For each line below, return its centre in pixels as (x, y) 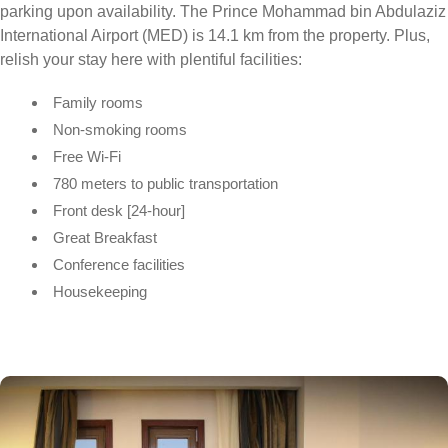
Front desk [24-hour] (119, 210)
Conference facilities (119, 264)
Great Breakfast (105, 237)
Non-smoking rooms (122, 129)
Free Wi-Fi (89, 156)
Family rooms (100, 102)
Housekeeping (100, 291)
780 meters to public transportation (165, 183)
